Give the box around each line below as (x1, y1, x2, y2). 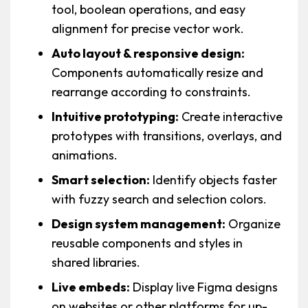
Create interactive (179, 109, 283, 125)
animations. (52, 147, 118, 164)
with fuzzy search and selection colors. (52, 191, 267, 208)
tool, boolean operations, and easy (52, 1, 246, 18)
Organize (225, 216, 281, 232)
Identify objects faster (150, 172, 278, 188)
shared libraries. (52, 254, 141, 271)
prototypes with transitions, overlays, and (52, 128, 283, 144)
